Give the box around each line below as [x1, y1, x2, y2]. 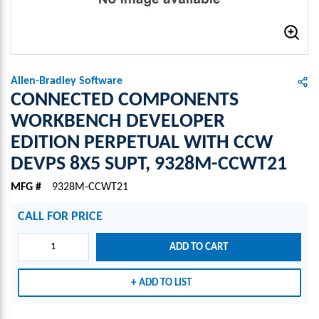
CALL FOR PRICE [18, 210, 103, 224]
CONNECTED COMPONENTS [11, 90, 239, 110]
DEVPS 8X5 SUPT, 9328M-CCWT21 [11, 155, 287, 174]
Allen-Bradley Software [11, 75, 122, 87]
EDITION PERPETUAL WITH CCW [11, 133, 273, 153]
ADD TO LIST [139, 277, 192, 288]
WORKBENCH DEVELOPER [11, 112, 225, 132]
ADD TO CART [169, 241, 228, 253]
